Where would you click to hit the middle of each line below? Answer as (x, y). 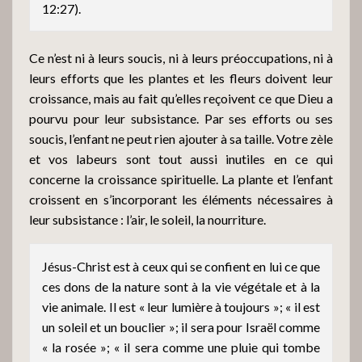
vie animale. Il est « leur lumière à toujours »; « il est (181, 306)
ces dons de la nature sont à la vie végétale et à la (181, 286)
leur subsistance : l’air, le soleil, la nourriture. (147, 219)
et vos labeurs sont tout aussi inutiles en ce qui (181, 158)
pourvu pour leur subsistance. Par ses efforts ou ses (181, 118)
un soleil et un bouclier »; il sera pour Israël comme (181, 326)
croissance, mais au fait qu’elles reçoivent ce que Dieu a (181, 98)
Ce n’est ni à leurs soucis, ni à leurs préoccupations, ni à (181, 57)
